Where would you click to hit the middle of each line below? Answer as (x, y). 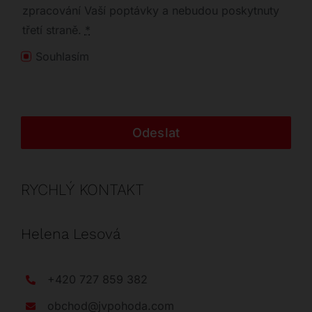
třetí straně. (53, 30)
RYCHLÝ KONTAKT (82, 190)
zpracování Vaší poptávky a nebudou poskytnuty (150, 10)
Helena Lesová (70, 234)
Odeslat (156, 133)
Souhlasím (63, 57)
